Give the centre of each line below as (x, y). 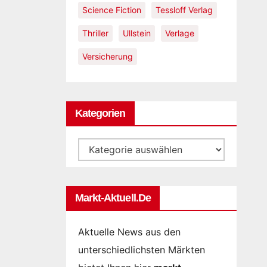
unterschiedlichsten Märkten (141, 250)
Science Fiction (111, 10)
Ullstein (136, 33)
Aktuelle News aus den (129, 232)
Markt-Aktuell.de (113, 198)
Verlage (179, 33)
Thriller (95, 33)
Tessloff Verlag (184, 10)
